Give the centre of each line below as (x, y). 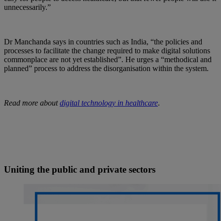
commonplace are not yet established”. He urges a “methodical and (108, 59)
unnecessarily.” (28, 7)
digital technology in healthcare (109, 103)
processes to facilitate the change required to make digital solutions (107, 51)
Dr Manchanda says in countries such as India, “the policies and (103, 42)
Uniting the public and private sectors (82, 169)
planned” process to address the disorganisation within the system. (107, 68)
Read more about (32, 103)
